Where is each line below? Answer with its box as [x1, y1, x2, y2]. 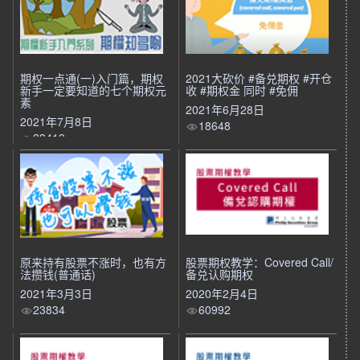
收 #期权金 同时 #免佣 [186, 82, 299, 99]
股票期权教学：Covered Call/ [186, 254, 334, 271]
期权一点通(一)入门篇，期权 [20, 70, 163, 87]
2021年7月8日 [20, 112, 92, 129]
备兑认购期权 [186, 266, 254, 283]
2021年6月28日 [186, 100, 265, 117]
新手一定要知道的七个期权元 [20, 82, 166, 99]
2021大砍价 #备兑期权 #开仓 [186, 70, 333, 87]
